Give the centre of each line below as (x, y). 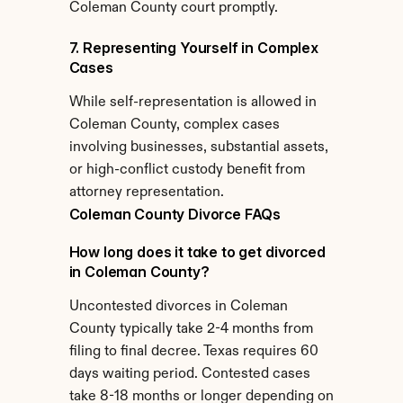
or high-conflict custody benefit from (187, 170)
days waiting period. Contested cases (189, 374)
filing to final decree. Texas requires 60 (193, 352)
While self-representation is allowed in (193, 103)
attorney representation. (146, 193)
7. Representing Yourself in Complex (193, 48)
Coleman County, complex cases (174, 125)
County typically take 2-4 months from (191, 329)
